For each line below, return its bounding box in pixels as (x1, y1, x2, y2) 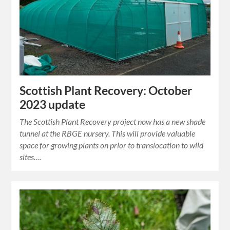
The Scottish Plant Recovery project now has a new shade (20, 117, 206, 127)
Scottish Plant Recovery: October (20, 84, 193, 98)
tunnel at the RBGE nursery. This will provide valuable (20, 128, 196, 139)
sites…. (20, 152, 42, 162)
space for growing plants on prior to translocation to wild (20, 140, 204, 150)
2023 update (20, 98, 86, 112)
